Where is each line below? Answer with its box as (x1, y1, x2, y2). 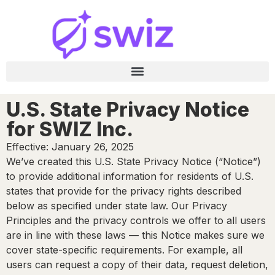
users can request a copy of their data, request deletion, (6, 258, 268, 271)
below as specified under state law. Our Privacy (6, 199, 227, 212)
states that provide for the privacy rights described (6, 184, 241, 197)
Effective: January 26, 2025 (6, 140, 134, 153)
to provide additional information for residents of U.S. (6, 169, 254, 182)
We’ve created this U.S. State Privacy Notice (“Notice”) (6, 155, 261, 168)
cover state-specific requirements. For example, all (6, 243, 242, 256)
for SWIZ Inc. (6, 117, 133, 141)
